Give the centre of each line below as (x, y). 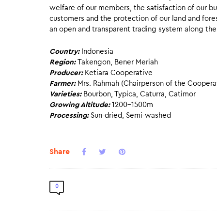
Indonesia (97, 51)
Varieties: (66, 94)
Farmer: (63, 83)
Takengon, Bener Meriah (118, 62)
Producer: (67, 73)
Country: (65, 51)
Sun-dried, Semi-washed (131, 115)
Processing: (70, 115)
